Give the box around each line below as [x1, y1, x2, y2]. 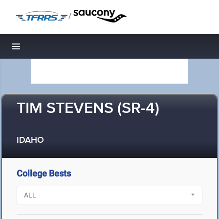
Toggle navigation [16, 44, 82, 54]
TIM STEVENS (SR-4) [17, 99, 159, 119]
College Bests [17, 168, 71, 178]
